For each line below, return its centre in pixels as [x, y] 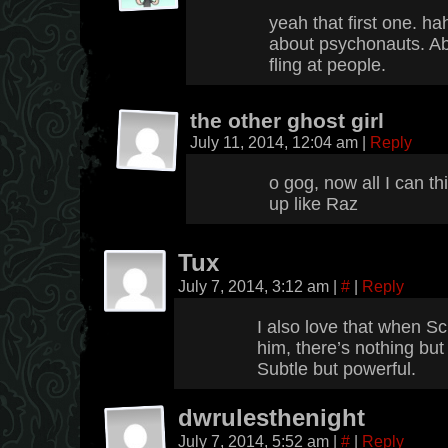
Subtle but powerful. [336, 369]
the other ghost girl [287, 120]
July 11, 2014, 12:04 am [276, 142]
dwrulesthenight [271, 418]
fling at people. [327, 65]
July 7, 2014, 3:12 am [255, 286]
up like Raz [313, 204]
